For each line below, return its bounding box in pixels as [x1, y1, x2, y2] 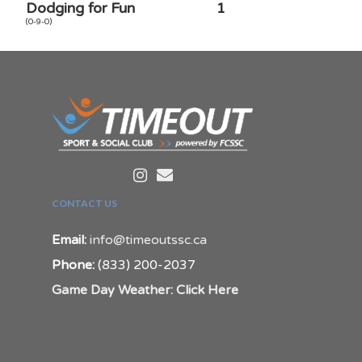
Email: [52, 231, 86, 248]
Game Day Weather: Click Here [52, 281, 238, 298]
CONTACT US [52, 196, 117, 209]
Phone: [52, 256, 95, 273]
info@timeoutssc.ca [90, 231, 207, 248]
